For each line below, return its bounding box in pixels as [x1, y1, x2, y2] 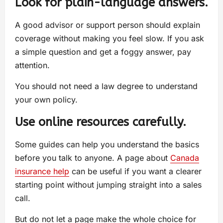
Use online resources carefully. [15, 115, 186, 129]
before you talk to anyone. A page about [15, 153, 170, 163]
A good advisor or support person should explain [15, 20, 200, 30]
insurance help [15, 166, 69, 177]
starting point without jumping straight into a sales [15, 180, 202, 190]
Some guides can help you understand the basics [15, 139, 199, 150]
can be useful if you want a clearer [69, 166, 202, 177]
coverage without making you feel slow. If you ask [15, 33, 204, 44]
